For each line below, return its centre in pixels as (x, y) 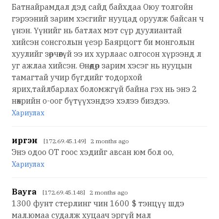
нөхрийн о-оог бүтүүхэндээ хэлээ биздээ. (91, 100)
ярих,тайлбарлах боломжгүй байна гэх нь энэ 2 (104, 89)
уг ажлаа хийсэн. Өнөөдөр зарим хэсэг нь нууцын (102, 65)
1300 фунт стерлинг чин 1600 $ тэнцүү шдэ (98, 203)
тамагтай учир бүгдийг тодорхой (77, 77)
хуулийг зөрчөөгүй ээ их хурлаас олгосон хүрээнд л (107, 54)
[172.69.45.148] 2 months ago (85, 192)
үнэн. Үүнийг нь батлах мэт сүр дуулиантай (97, 30)
